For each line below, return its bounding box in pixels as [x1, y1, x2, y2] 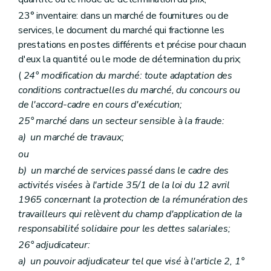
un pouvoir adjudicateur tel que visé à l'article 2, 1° [25, 255, 244, 269]
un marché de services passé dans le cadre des [26, 163, 229, 177]
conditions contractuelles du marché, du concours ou [18, 83, 240, 97]
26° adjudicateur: [18, 238, 90, 252]
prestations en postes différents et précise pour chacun [18, 38, 247, 51]
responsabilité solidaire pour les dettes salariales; [18, 221, 230, 235]
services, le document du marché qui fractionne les [18, 23, 225, 37]
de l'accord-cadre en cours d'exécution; [18, 98, 182, 112]
